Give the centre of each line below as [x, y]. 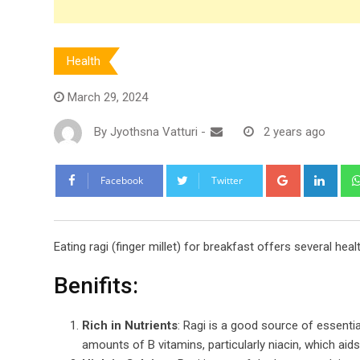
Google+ [320, 173]
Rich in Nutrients [130, 325]
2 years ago [295, 132]
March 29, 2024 [108, 97]
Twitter [227, 180]
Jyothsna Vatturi [154, 132]
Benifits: [96, 285]
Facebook [122, 180]
